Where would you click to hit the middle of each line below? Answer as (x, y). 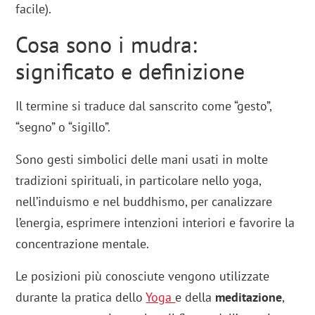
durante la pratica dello (81, 297)
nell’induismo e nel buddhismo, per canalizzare (144, 202)
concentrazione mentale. (83, 244)
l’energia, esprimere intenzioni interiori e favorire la (155, 223)
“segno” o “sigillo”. (63, 127)
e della (195, 297)
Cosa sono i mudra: (107, 45)
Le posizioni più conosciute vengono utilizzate (143, 276)
